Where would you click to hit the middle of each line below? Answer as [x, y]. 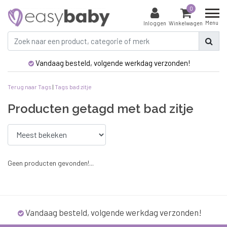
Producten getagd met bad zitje [101, 108]
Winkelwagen [186, 23]
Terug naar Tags [30, 86]
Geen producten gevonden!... [51, 163]
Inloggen [155, 23]
